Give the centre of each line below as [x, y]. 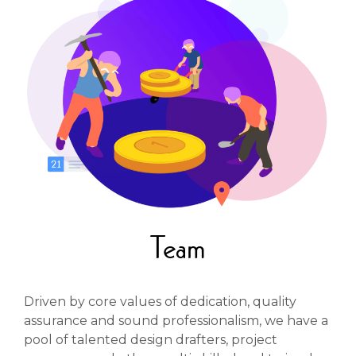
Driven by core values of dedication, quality [160, 302]
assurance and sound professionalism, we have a [176, 321]
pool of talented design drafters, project [151, 340]
